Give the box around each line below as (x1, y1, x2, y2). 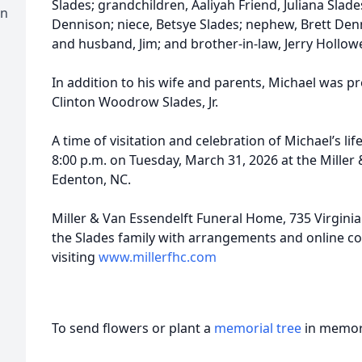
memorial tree (214, 319, 301, 337)
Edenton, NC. (52, 170, 131, 188)
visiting (52, 248, 99, 266)
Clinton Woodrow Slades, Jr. (52, 93, 218, 111)
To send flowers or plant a (52, 319, 214, 337)
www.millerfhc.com (99, 248, 217, 266)
